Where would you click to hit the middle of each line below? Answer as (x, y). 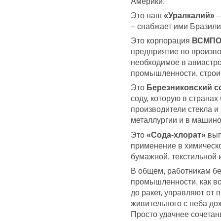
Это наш (147, 16)
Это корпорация (161, 41)
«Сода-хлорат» (176, 134)
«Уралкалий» (189, 16)
